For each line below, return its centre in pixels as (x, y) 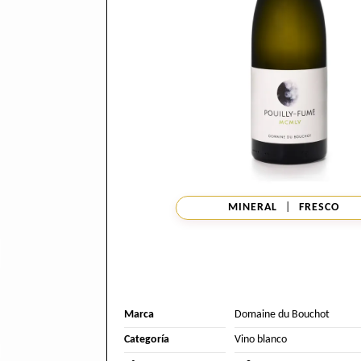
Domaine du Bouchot (282, 314)
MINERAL (253, 207)
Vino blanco (260, 340)
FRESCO (320, 207)
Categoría (147, 340)
